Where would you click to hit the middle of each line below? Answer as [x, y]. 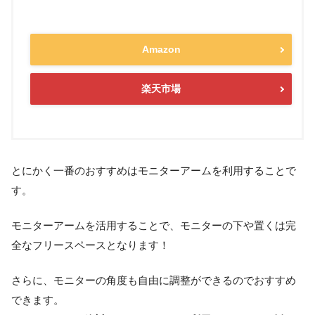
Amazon [161, 50]
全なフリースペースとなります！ [90, 245]
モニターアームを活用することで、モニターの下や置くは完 [154, 225]
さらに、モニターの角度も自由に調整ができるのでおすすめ [154, 280]
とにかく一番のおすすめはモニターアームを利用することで [154, 171]
